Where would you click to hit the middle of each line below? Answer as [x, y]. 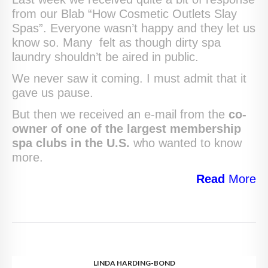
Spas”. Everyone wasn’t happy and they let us [134, 28]
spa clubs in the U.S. [71, 143]
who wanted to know [186, 143]
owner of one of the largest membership [127, 129]
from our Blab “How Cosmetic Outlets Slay [124, 14]
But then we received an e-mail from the [120, 115]
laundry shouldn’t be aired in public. [105, 57]
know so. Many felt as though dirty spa [116, 43]
